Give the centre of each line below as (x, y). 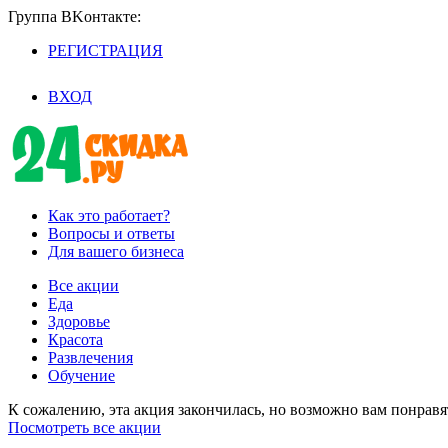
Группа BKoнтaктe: (74, 16)
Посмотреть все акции (84, 427)
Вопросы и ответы (111, 233)
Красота (75, 339)
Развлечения (90, 357)
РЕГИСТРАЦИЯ (105, 50)
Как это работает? (109, 215)
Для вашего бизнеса (116, 251)
